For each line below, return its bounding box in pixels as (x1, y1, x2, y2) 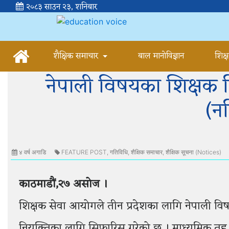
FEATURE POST (61, 148, 107, 156)
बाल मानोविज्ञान (138, 49, 185, 63)
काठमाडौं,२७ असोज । (19, 174, 107, 194)
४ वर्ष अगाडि (17, 148, 46, 156)
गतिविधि (110, 148, 128, 156)
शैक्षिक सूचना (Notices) (166, 148, 221, 156)
